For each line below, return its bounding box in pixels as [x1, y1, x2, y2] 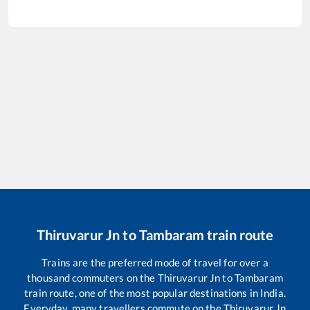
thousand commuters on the [27, 271, 158, 284]
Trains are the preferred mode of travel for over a [42, 256, 268, 269]
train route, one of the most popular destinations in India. [24, 286, 286, 300]
